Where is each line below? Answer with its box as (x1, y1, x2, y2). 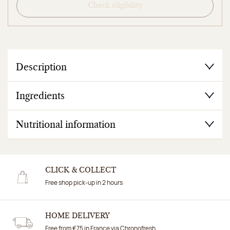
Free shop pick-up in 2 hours (45, 178, 123, 187)
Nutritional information (16, 121, 116, 130)
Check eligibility (87, 2, 143, 10)
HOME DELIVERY (45, 213, 110, 220)
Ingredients (16, 92, 65, 102)
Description (16, 63, 67, 73)
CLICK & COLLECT (45, 167, 117, 175)
